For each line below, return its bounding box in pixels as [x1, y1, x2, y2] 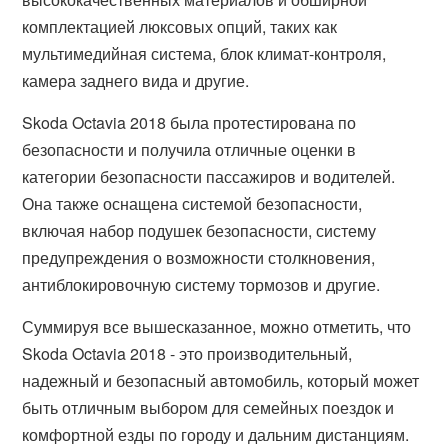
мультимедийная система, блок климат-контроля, [22, 42, 387, 65]
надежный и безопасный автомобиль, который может [22, 369, 420, 392]
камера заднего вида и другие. [22, 69, 250, 92]
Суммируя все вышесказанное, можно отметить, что [22, 315, 412, 338]
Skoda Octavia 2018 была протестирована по [22, 111, 357, 134]
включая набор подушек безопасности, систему [22, 219, 377, 242]
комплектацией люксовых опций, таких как [22, 15, 338, 38]
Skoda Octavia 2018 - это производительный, [22, 342, 353, 365]
